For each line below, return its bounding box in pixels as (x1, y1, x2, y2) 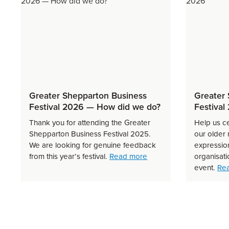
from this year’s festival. (29, 150, 110, 162)
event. (194, 162, 218, 173)
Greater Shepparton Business (29, 88, 147, 102)
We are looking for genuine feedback (29, 139, 156, 150)
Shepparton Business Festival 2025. (29, 128, 151, 139)
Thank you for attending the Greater (29, 117, 151, 128)
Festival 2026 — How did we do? (29, 100, 161, 113)
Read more (109, 150, 148, 162)
